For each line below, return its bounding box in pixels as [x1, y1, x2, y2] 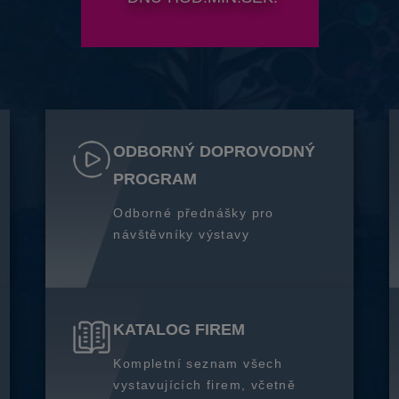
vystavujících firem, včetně [113, 378, 297, 392]
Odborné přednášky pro [113, 206, 274, 220]
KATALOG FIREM [113, 321, 246, 338]
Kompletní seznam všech [113, 356, 283, 370]
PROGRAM [113, 170, 198, 188]
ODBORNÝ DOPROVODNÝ [113, 142, 316, 160]
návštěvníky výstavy [113, 227, 249, 241]
